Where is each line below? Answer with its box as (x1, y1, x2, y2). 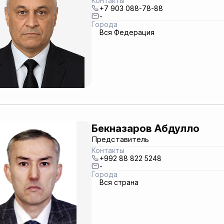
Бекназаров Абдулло (91, 122, 199, 134)
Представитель (91, 134, 149, 144)
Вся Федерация (99, 27, 154, 36)
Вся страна (99, 177, 138, 186)
